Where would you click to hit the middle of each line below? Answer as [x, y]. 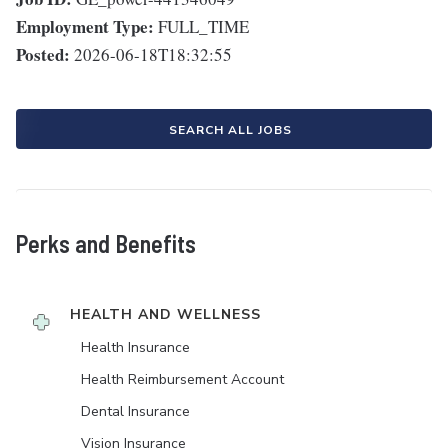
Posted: [43, 55]
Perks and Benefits [106, 244]
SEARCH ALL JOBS [230, 130]
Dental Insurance [135, 412]
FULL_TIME [203, 27]
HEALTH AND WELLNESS [165, 315]
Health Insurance [135, 348]
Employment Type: [85, 27]
